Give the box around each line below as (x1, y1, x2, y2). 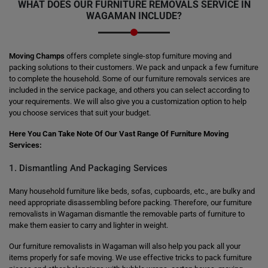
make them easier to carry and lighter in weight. (9, 221, 168, 230)
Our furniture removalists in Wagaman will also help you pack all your (9, 242, 240, 251)
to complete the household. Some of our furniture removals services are (9, 74, 250, 83)
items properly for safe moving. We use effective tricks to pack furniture (9, 253, 252, 262)
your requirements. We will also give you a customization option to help (9, 97, 246, 106)
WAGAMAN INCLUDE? (86, 10, 182, 22)
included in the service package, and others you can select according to (9, 86, 249, 95)
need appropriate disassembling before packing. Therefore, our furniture (9, 198, 252, 207)
